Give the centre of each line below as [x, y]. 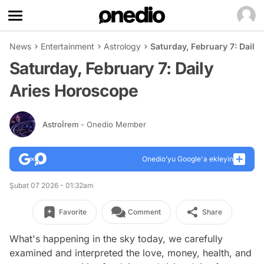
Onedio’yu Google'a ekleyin [188, 159]
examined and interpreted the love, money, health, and [131, 253]
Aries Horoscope [74, 91]
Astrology [122, 46]
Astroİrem [62, 124]
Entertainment [67, 46]
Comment [144, 212]
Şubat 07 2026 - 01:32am [52, 185]
